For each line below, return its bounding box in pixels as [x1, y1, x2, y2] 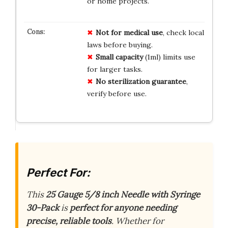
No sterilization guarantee [95, 76, 186, 86]
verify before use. [87, 89, 147, 98]
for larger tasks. [87, 64, 142, 74]
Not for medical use [95, 27, 163, 37]
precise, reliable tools [26, 215, 111, 227]
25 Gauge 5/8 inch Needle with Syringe [46, 189, 200, 201]
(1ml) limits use [142, 52, 195, 62]
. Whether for [111, 215, 164, 227]
